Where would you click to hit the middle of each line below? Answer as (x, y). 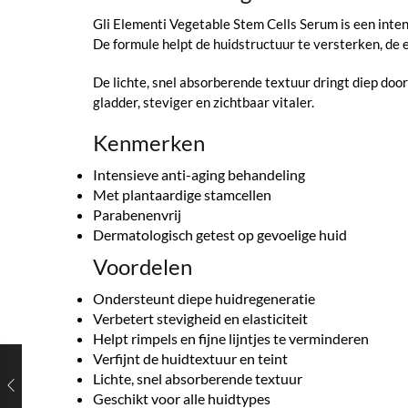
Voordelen (143, 267)
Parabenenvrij (137, 215)
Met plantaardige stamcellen (182, 195)
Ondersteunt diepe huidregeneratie (204, 298)
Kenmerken (149, 143)
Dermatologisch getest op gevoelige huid (220, 235)
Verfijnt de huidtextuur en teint (190, 358)
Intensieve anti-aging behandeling (199, 175)
